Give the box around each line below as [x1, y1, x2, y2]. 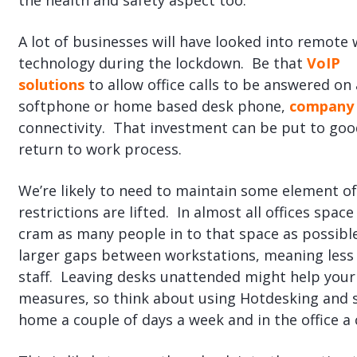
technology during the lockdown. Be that [18, 53, 307, 73]
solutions [18, 75, 84, 95]
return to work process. [18, 139, 182, 159]
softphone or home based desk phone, [18, 96, 289, 116]
